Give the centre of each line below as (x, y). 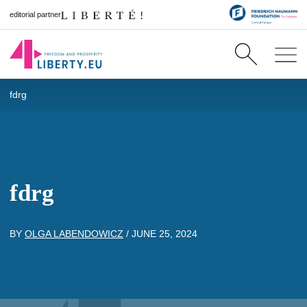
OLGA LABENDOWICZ (74, 234)
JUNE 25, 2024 (164, 234)
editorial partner (35, 14)
